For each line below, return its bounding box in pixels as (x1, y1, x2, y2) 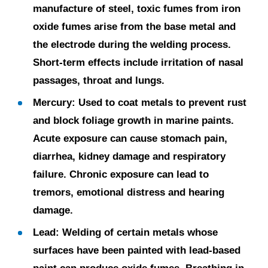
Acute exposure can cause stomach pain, (33, 133, 227, 144)
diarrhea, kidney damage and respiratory (33, 151, 226, 162)
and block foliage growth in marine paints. (33, 115, 234, 126)
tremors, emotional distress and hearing (33, 187, 224, 198)
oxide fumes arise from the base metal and (33, 21, 236, 32)
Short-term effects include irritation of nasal (33, 57, 243, 68)
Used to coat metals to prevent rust (75, 97, 246, 108)
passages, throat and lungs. (33, 75, 165, 86)
